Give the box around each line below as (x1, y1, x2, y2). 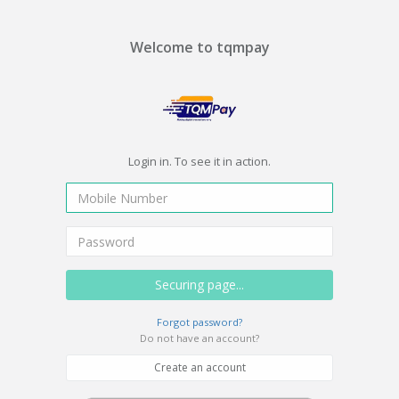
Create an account (153, 360, 246, 375)
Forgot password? (157, 315, 242, 329)
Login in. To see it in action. (128, 153, 271, 169)
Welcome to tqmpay (129, 37, 270, 57)
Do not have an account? (140, 331, 259, 345)
